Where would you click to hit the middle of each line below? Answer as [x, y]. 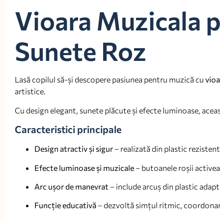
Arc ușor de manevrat [71, 186]
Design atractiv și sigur [74, 149]
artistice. [30, 91]
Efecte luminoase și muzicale [84, 167]
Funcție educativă [65, 205]
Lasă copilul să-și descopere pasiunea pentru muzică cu [110, 80]
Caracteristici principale [68, 129]
